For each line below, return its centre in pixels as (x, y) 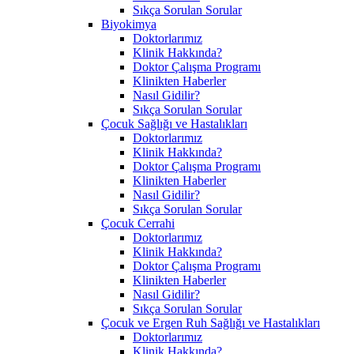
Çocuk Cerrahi (138, 223)
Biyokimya (129, 24)
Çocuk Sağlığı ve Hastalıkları (174, 123)
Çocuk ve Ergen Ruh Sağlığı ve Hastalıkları (211, 322)
